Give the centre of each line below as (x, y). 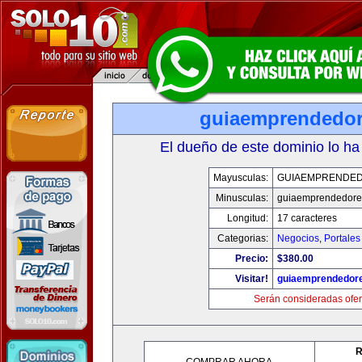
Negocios (298, 238)
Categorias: (242, 238)
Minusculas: (242, 198)
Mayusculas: (240, 178)
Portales (342, 238)
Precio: (251, 259)
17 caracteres (307, 218)
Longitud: (247, 218)
